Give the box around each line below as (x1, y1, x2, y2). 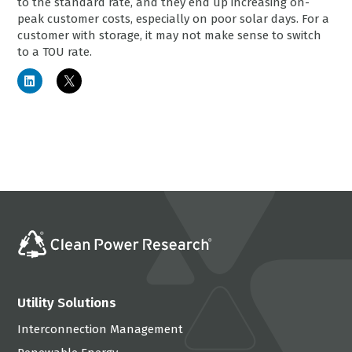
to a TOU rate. (17, 44, 93, 59)
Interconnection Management (17, 321, 184, 336)
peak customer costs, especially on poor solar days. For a (17, 11, 330, 26)
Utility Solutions (17, 294, 117, 310)
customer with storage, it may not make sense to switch (17, 27, 322, 42)
